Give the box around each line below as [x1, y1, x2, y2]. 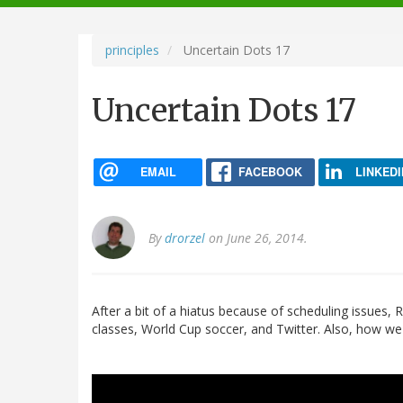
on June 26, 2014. [205, 229, 308, 247]
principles [105, 40, 159, 58]
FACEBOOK [237, 163, 302, 180]
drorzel [165, 229, 205, 247]
